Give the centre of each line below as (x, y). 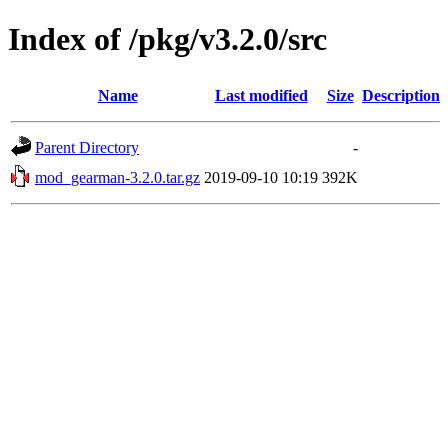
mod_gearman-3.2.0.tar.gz (117, 177)
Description (401, 95)
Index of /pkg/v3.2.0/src (167, 39)
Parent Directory (87, 147)
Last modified (261, 95)
